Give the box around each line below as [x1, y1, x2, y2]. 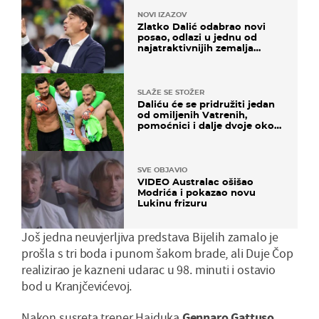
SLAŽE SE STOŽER [137, 88, 204, 98]
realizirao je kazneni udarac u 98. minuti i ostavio [21, 261, 276, 278]
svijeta [137, 52, 169, 64]
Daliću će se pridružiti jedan [137, 98, 275, 110]
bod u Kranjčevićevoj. [21, 278, 132, 295]
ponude [137, 130, 175, 142]
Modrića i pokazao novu [137, 187, 256, 199]
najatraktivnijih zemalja [137, 41, 253, 53]
